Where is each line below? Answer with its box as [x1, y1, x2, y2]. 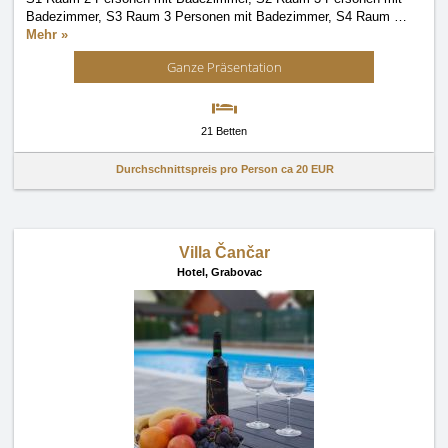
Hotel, [176, 266, 211, 278]
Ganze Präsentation [166, 58, 282, 76]
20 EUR [296, 163, 334, 175]
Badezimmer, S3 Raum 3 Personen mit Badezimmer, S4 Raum [26, 9, 394, 24]
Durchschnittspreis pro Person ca [116, 163, 296, 175]
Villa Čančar [178, 244, 270, 261]
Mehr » [26, 27, 68, 42]
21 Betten [201, 125, 247, 137]
